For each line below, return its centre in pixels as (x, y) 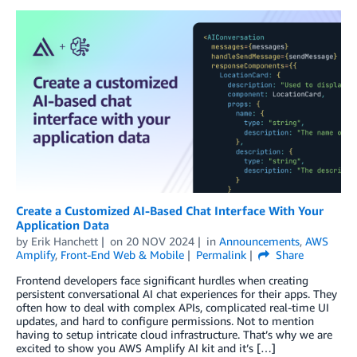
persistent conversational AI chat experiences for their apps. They (177, 293)
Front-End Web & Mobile (122, 254)
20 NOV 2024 (160, 241)
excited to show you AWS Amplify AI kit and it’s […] (146, 347)
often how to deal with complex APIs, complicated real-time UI (173, 307)
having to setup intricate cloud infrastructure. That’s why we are (174, 334)
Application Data (63, 224)
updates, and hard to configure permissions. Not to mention (165, 320)
